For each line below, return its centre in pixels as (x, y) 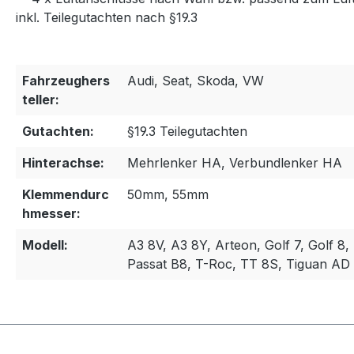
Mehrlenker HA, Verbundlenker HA (235, 163)
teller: (41, 100)
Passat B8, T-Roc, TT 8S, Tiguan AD (239, 264)
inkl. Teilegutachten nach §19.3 (107, 17)
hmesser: (51, 213)
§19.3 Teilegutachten (187, 131)
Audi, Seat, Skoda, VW (196, 81)
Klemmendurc (66, 194)
